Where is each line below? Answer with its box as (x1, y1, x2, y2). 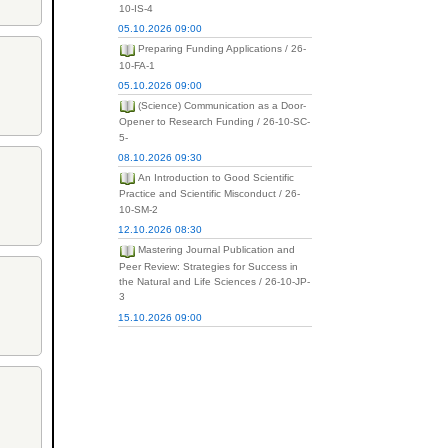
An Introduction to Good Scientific (137, 172, 294, 184)
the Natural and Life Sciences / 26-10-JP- (118, 276, 310, 288)
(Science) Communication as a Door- (137, 100, 306, 112)
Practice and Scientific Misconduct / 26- (118, 188, 300, 200)
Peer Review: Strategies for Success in (118, 260, 298, 272)
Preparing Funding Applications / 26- (137, 43, 306, 55)
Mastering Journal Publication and (137, 244, 295, 256)
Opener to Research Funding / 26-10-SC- (118, 116, 310, 128)
